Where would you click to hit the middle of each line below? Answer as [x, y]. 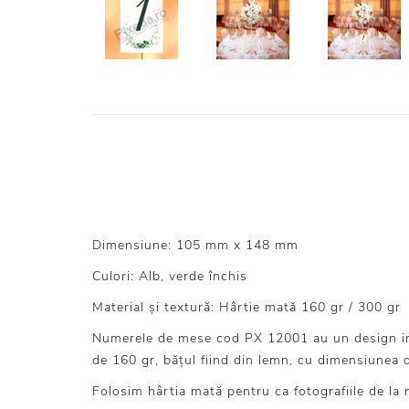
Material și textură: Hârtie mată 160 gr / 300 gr [246, 307]
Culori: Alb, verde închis [170, 276]
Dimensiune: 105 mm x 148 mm [195, 245]
